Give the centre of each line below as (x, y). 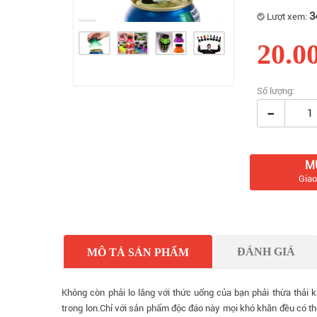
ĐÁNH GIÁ (266, 251)
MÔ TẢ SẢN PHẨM (138, 252)
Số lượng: (276, 91)
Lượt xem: (287, 17)
